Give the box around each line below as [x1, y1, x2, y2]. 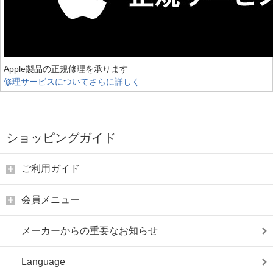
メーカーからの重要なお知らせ [21, 225, 158, 236]
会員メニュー [21, 194, 80, 205]
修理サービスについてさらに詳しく [4, 77, 140, 87]
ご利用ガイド [21, 163, 80, 174]
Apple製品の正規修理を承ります [4, 64, 128, 74]
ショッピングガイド [6, 131, 116, 144]
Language [21, 257, 65, 267]
